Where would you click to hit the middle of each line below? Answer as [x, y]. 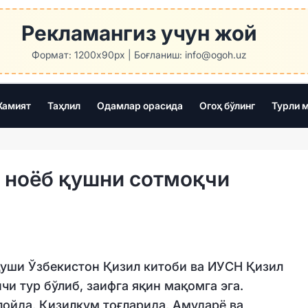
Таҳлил [64, 106]
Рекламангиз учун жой [139, 33]
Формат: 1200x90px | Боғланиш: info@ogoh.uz [139, 55]
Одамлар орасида [140, 106]
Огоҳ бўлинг [227, 106]
